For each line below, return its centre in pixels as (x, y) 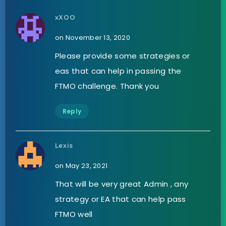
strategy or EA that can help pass (120, 199)
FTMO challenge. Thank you (107, 86)
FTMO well (74, 214)
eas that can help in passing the (118, 71)
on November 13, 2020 (92, 38)
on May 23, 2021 (81, 166)
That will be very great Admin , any (122, 184)
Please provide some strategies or (122, 56)
